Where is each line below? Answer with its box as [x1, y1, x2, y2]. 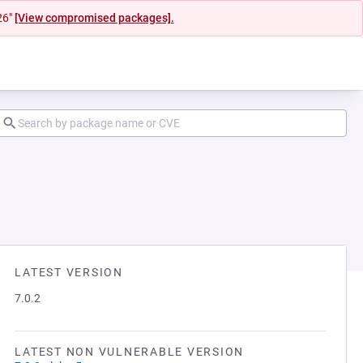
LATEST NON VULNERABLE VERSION [15, 345, 244, 358]
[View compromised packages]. [14, 11, 174, 24]
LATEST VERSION [15, 266, 123, 279]
